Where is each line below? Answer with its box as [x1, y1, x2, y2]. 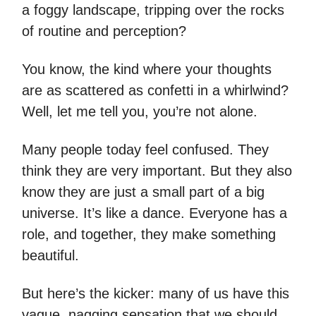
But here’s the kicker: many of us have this [22, 286, 289, 302]
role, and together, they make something [22, 226, 276, 243]
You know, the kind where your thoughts [22, 61, 272, 78]
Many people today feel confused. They [22, 142, 269, 158]
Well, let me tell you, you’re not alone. [22, 104, 257, 120]
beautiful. [22, 248, 79, 264]
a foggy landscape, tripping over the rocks [22, 2, 284, 18]
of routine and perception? [22, 23, 186, 39]
